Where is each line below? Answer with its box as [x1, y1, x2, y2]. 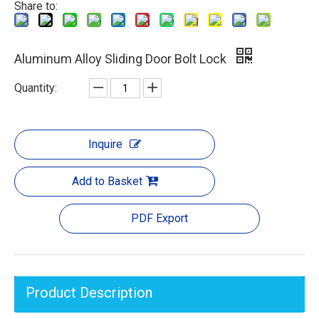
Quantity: [14, 81, 57, 95]
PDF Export [131, 211, 188, 226]
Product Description [26, 284, 152, 302]
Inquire [88, 137, 122, 152]
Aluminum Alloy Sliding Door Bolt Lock [14, 51, 229, 67]
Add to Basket [71, 174, 142, 189]
